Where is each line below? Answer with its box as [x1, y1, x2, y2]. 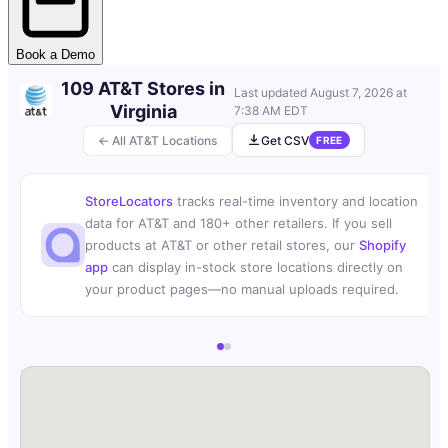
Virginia [109, 101, 177, 123]
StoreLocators [85, 193, 173, 210]
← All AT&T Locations [98, 132, 218, 148]
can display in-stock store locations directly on [108, 259, 403, 276]
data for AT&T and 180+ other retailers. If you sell [85, 215, 392, 232]
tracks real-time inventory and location [173, 193, 418, 210]
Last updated [234, 85, 311, 101]
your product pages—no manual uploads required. [85, 281, 399, 298]
